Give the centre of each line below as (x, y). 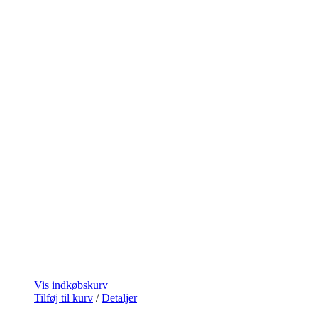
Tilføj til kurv (64, 297)
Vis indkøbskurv (71, 285)
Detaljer (119, 297)
